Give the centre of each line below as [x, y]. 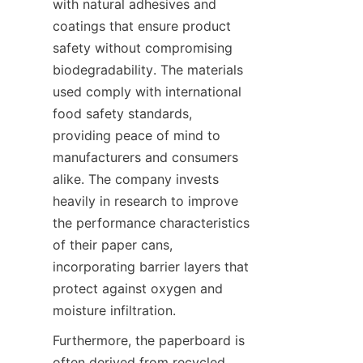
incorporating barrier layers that [151, 266]
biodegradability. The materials [148, 69]
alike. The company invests [136, 179]
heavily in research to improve [145, 201]
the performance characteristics [151, 222]
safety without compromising [143, 47]
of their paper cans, [113, 244]
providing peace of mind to [137, 135]
